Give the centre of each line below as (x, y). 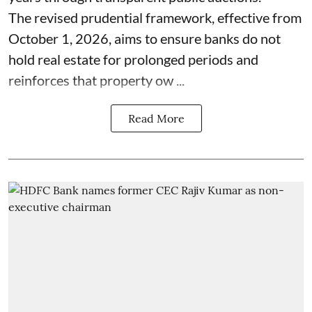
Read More (156, 119)
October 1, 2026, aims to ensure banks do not (145, 39)
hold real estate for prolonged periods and (133, 60)
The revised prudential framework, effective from (155, 18)
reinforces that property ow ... (96, 80)
